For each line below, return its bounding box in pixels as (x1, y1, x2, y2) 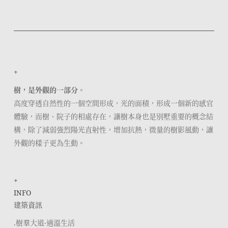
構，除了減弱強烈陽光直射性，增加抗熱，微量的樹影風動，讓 (13, 125, 213, 135)
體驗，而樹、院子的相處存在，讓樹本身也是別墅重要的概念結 (13, 111, 213, 122)
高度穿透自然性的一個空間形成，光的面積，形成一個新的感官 (13, 98, 213, 108)
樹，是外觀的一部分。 (13, 85, 85, 95)
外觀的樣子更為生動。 (13, 138, 85, 148)
